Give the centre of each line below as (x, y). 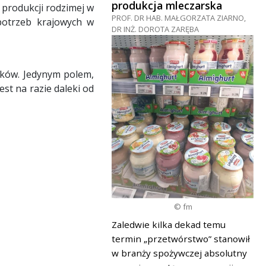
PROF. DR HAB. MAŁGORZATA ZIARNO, (179, 18)
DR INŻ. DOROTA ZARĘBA (155, 29)
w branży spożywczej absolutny (179, 253)
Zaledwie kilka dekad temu (169, 225)
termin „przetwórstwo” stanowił (181, 239)
